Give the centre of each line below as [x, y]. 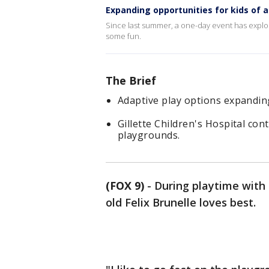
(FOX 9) [125, 186]
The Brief [131, 80]
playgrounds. [149, 135]
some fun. [123, 36]
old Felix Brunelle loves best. [181, 202]
